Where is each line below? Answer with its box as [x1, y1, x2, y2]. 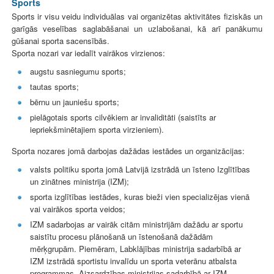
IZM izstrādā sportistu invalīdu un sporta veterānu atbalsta [30, 254, 237, 267]
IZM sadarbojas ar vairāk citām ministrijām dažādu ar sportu [30, 218, 243, 230]
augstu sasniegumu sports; [30, 65, 126, 77]
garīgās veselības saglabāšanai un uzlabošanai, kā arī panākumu [12, 22, 262, 34]
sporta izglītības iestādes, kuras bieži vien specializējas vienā [30, 190, 250, 202]
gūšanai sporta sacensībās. [12, 34, 109, 46]
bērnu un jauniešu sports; [30, 95, 119, 108]
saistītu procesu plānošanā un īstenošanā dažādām [30, 230, 213, 242]
